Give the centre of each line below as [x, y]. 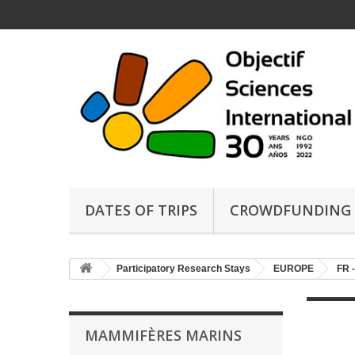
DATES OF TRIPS [141, 210]
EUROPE [294, 269]
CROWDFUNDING [290, 210]
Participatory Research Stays [183, 269]
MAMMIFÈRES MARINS [163, 336]
